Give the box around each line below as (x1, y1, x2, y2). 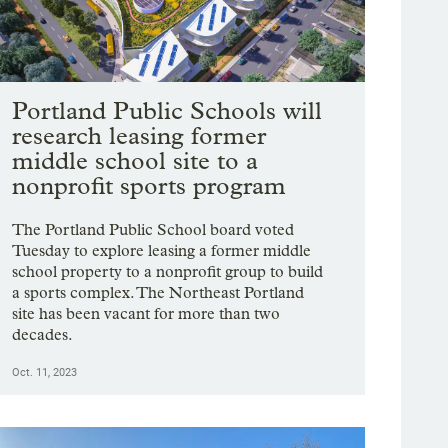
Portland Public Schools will (12, 96, 323, 126)
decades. (12, 325, 74, 345)
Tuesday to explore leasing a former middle (12, 241, 312, 261)
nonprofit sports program (12, 171, 287, 201)
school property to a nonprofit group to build (12, 262, 324, 282)
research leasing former (12, 121, 267, 151)
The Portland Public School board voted (12, 220, 295, 240)
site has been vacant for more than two (12, 304, 281, 324)
